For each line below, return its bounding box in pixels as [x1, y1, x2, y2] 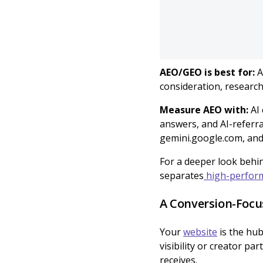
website [183, 225, 217, 238]
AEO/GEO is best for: [160, 66, 257, 79]
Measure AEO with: [160, 103, 251, 116]
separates [160, 169, 204, 182]
